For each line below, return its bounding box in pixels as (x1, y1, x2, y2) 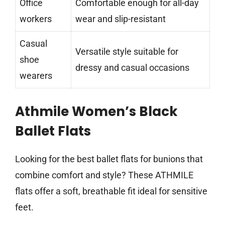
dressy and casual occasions (75, 62, 189, 73)
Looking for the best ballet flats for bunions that (15, 154, 203, 165)
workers (20, 14, 52, 25)
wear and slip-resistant (75, 14, 166, 25)
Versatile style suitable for (75, 46, 178, 57)
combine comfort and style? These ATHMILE (15, 170, 193, 181)
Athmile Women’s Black (15, 102, 178, 121)
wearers (20, 70, 52, 81)
